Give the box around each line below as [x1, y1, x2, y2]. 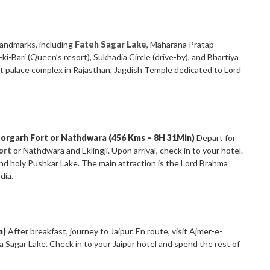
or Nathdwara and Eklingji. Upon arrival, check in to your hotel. [11, 145, 243, 156]
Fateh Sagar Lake [75, 39, 147, 50]
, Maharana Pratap [146, 39, 215, 50]
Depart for [195, 133, 236, 143]
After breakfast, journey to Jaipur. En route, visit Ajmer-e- [6, 226, 223, 237]
